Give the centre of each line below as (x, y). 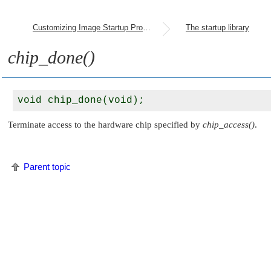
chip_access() (229, 125)
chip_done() (51, 57)
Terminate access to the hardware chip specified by (105, 125)
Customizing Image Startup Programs (147, 28)
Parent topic (47, 167)
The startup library (217, 28)
